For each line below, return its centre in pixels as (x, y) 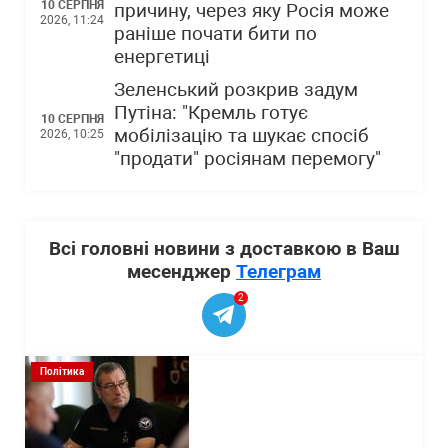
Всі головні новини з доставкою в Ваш (224, 248)
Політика (62, 371)
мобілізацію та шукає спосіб (241, 136)
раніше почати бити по (215, 34)
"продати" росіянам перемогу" (247, 159)
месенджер (181, 271)
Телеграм (278, 271)
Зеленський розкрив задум (236, 90)
